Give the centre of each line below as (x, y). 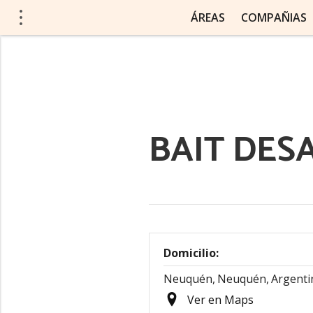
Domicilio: (191, 253)
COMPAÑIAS (274, 17)
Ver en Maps (220, 300)
